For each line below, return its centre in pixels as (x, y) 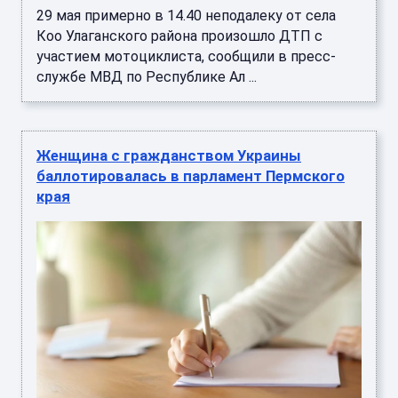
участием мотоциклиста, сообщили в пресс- (186, 57)
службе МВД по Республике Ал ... (147, 77)
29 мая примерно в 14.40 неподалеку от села (186, 16)
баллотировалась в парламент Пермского (191, 176)
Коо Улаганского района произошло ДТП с (179, 36)
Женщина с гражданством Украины (169, 156)
